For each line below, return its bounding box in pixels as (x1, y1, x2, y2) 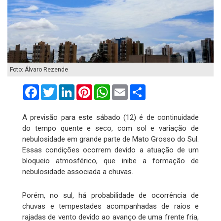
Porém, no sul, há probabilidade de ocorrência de (22, 191, 199, 200)
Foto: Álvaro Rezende (10, 66, 68, 74)
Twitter (57, 83, 81, 93)
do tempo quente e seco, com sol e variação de (22, 124, 199, 133)
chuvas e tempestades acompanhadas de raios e (22, 202, 199, 211)
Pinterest (92, 83, 124, 93)
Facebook (39, 83, 73, 93)
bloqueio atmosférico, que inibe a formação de (22, 156, 199, 166)
